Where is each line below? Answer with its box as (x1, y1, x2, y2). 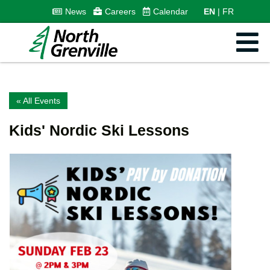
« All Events (16, 95, 60, 105)
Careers (104, 6, 136, 16)
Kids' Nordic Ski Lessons (9, 121, 189, 139)
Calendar (152, 6, 188, 16)
